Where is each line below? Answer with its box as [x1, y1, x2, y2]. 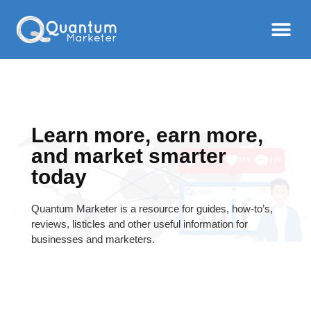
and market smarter [31, 144, 226, 167]
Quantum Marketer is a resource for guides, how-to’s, [31, 203, 273, 215]
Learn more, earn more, [31, 124, 263, 146]
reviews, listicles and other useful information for [31, 218, 248, 230]
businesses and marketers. [31, 233, 155, 245]
